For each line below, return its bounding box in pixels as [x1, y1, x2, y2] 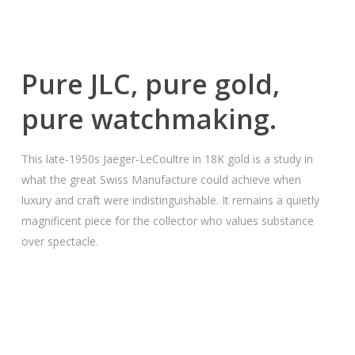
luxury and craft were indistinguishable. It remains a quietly [21, 192, 320, 208]
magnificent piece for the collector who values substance [21, 212, 315, 228]
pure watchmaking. [21, 100, 277, 137]
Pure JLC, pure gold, [21, 65, 281, 102]
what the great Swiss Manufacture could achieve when [21, 171, 302, 187]
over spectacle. [21, 233, 99, 249]
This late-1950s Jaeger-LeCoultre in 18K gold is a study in [21, 151, 314, 166]
